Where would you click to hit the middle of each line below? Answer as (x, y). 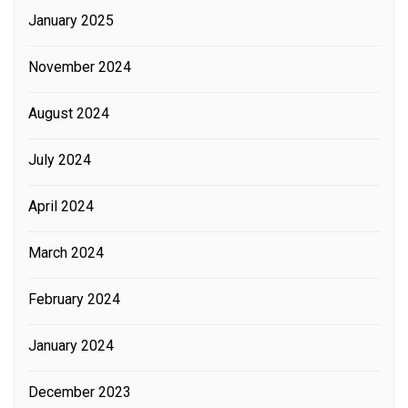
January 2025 (71, 20)
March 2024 (66, 252)
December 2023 (80, 392)
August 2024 (69, 113)
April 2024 (61, 206)
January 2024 (71, 345)
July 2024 (60, 159)
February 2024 (74, 299)
